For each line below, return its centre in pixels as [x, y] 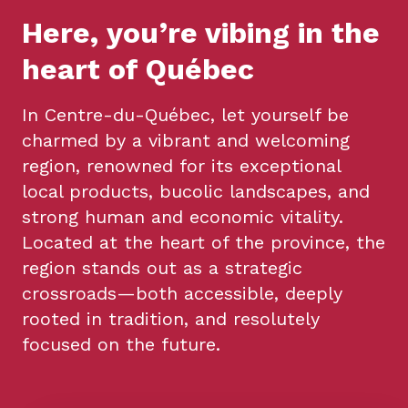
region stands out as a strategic [162, 268]
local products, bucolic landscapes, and [196, 191]
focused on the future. [121, 344]
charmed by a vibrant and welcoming [186, 140]
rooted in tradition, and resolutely [171, 319]
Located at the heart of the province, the [204, 242]
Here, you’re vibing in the [201, 33]
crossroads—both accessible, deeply [182, 293]
